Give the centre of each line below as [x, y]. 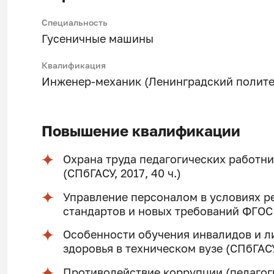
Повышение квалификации [141, 131]
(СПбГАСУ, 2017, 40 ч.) [122, 173]
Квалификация [73, 65]
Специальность [74, 22]
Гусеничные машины [97, 39]
